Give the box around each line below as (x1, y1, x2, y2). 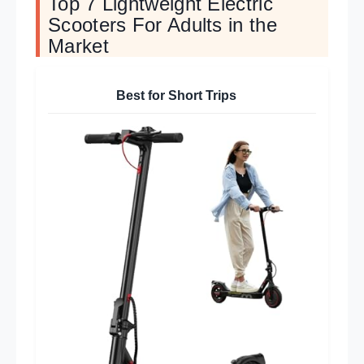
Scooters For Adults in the (48, 14, 277, 37)
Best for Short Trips (115, 89, 236, 103)
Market (48, 35, 109, 58)
